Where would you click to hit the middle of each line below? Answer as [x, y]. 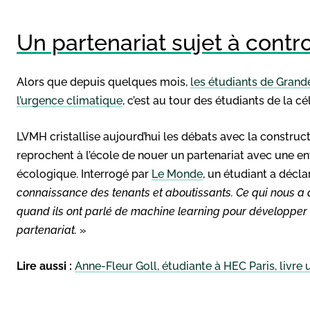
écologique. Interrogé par [84, 174]
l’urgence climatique [70, 100]
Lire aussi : [44, 266]
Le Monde [177, 174]
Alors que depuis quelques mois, [103, 82]
